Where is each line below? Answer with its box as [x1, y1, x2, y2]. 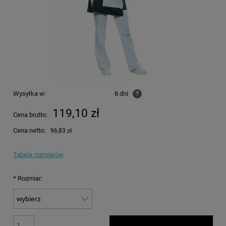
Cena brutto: [13, 110, 47, 119]
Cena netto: [13, 126, 45, 134]
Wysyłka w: [13, 89, 46, 97]
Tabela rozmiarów [13, 150, 64, 158]
